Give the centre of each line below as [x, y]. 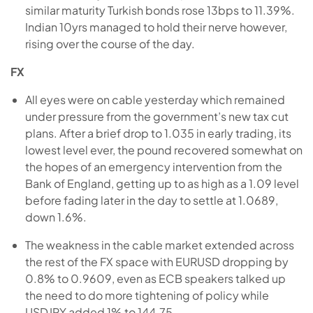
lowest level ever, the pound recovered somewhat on [163, 150]
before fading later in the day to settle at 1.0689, [151, 200]
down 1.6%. [56, 217]
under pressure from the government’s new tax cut [156, 116]
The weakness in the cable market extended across [159, 245]
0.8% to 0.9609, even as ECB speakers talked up [155, 278]
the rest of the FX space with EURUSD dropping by [156, 261]
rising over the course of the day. [110, 43]
